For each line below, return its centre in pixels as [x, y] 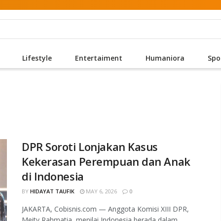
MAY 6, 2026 [101, 191]
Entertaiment [98, 58]
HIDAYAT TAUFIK [52, 191]
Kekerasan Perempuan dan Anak [106, 161]
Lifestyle [37, 58]
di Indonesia [53, 176]
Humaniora [165, 58]
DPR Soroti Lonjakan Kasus [90, 147]
